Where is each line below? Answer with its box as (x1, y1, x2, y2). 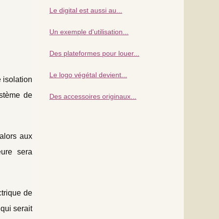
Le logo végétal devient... (49, 70, 127, 79)
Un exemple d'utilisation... (49, 27, 129, 36)
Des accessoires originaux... (49, 92, 136, 100)
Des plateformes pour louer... (49, 49, 139, 57)
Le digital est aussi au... (49, 6, 122, 14)
